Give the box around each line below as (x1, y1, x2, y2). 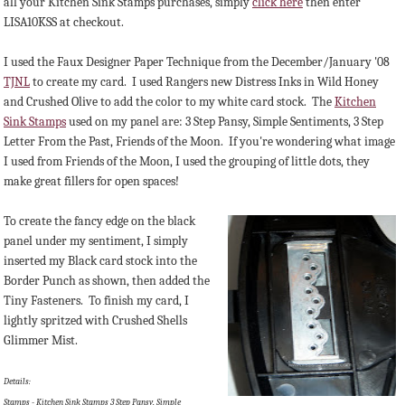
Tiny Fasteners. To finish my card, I (4, 293, 189, 309)
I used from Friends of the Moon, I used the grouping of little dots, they (4, 154, 370, 170)
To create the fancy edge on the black (4, 213, 195, 230)
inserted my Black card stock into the (4, 253, 197, 269)
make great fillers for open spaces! (4, 174, 179, 190)
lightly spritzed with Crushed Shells (4, 313, 187, 329)
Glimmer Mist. (4, 333, 78, 349)
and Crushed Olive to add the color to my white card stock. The (4, 94, 334, 110)
